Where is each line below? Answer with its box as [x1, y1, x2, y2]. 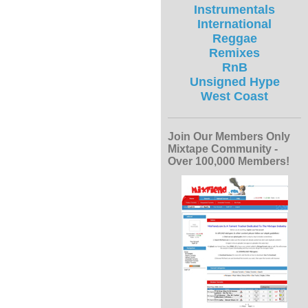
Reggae [212, 32, 257, 46]
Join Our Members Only [168, 131, 290, 143]
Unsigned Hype [189, 75, 280, 89]
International [197, 17, 272, 32]
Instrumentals [194, 3, 275, 17]
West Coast [201, 89, 268, 104]
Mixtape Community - [168, 143, 278, 155]
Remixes [209, 46, 260, 60]
